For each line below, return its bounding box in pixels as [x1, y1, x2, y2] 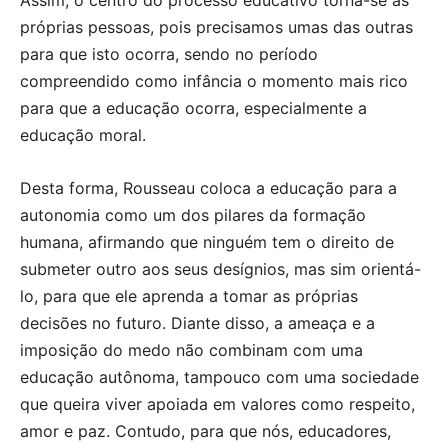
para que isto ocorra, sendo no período [20, 43, 318, 64]
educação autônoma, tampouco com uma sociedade [20, 366, 419, 387]
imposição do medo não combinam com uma [20, 339, 363, 360]
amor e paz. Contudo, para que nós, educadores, [20, 420, 391, 441]
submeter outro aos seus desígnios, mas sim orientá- [20, 258, 421, 279]
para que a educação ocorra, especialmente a [20, 97, 367, 118]
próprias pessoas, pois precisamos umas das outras [20, 16, 413, 37]
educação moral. [20, 124, 146, 145]
